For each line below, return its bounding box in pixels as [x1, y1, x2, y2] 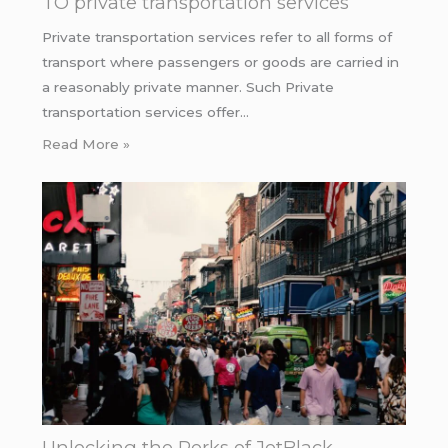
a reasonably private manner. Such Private [41, 78, 334, 95]
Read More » [41, 135, 130, 152]
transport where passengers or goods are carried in [41, 53, 399, 70]
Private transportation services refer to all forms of [41, 28, 392, 45]
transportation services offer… [41, 103, 249, 120]
